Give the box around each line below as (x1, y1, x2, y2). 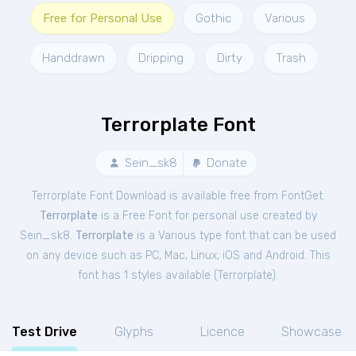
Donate (203, 156, 247, 170)
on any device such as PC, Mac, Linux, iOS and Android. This (25, 249, 331, 262)
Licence (200, 324, 245, 339)
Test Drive (12, 324, 77, 339)
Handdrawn (42, 51, 105, 65)
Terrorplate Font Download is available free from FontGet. (31, 189, 325, 203)
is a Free (97, 209, 149, 222)
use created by (239, 209, 317, 222)
